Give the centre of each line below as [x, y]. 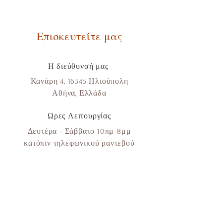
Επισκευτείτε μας [79, 36]
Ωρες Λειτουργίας [79, 116]
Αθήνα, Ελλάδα [79, 93]
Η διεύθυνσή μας [79, 67]
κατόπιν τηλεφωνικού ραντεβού [79, 143]
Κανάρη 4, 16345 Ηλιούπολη [79, 82]
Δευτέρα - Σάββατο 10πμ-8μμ [79, 132]
